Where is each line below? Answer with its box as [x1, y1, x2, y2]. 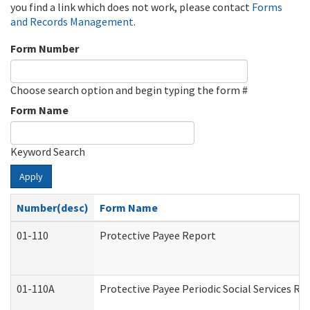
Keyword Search [10, 145, 85, 158]
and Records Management [10, 15, 134, 28]
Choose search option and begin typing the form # [10, 83, 248, 97]
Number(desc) [17, 201, 89, 215]
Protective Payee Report [100, 228, 216, 242]
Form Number [10, 42, 79, 55]
